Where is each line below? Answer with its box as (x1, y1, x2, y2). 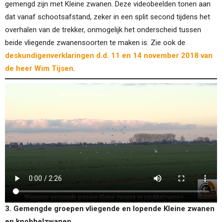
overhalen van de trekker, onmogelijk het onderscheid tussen (5, 25, 201, 34)
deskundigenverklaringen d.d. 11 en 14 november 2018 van (5, 51, 213, 60)
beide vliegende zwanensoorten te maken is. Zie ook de (5, 38, 185, 47)
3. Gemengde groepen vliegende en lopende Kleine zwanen (5, 204, 215, 214)
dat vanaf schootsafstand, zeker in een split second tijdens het (5, 12, 210, 21)
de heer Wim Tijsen (5, 63, 73, 73)
